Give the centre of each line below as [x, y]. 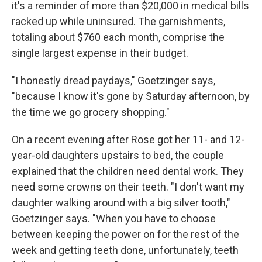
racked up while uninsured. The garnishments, [118, 21]
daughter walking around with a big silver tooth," [121, 203]
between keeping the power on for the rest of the [125, 234]
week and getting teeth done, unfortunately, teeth [125, 250]
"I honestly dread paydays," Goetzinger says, [113, 80]
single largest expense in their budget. [100, 53]
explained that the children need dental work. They [128, 171]
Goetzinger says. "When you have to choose [114, 218]
